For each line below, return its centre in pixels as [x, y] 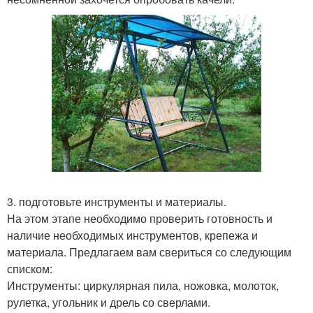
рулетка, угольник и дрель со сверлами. [109, 303]
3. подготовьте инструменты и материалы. [117, 202]
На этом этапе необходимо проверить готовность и [140, 219]
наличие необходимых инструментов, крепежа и [132, 235]
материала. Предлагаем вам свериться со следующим [149, 252]
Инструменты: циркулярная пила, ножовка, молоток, [143, 286]
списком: [30, 269]
